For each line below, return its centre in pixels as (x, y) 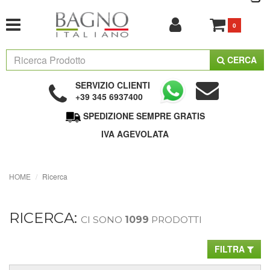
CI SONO (103, 219)
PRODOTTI (175, 219)
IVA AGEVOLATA (135, 133)
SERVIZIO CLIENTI (112, 85)
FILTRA (231, 249)
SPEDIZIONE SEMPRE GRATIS (144, 116)
